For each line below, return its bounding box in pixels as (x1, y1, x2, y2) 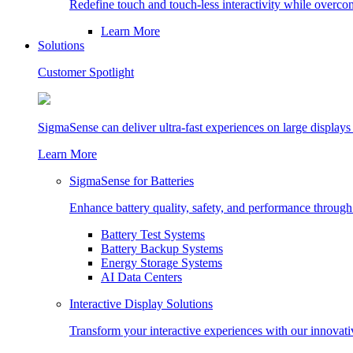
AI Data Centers (101, 270, 182, 284)
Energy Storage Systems (101, 256, 222, 269)
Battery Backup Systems (101, 242, 223, 255)
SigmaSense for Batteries (69, 174, 194, 188)
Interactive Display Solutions (69, 297, 213, 310)
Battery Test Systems (101, 228, 205, 241)
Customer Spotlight (38, 65, 134, 79)
